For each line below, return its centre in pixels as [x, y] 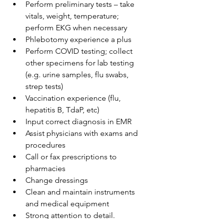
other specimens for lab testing [80, 63]
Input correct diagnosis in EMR [78, 121]
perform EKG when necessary [76, 28]
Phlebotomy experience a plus [78, 39]
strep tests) [44, 86]
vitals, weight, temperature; [72, 16]
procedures [45, 145]
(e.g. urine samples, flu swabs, [77, 75]
